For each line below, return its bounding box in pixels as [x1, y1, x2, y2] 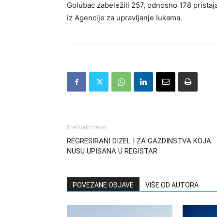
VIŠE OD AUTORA [145, 181, 199, 189]
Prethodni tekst [67, 124, 107, 131]
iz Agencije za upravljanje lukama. [67, 13, 182, 23]
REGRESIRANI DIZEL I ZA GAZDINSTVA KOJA [67, 137, 211, 146]
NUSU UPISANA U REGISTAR [67, 147, 157, 156]
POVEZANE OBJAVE [73, 181, 134, 189]
